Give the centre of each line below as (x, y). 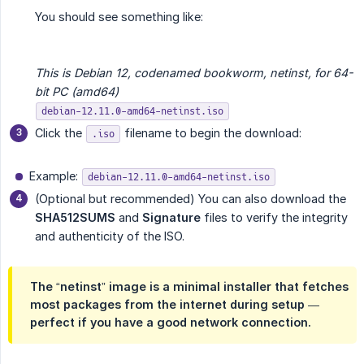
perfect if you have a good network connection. (171, 322)
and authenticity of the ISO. (110, 236)
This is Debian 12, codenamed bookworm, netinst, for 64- (194, 73)
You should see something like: (119, 17)
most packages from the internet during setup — (175, 304)
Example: (55, 176)
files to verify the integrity (274, 217)
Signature (171, 217)
